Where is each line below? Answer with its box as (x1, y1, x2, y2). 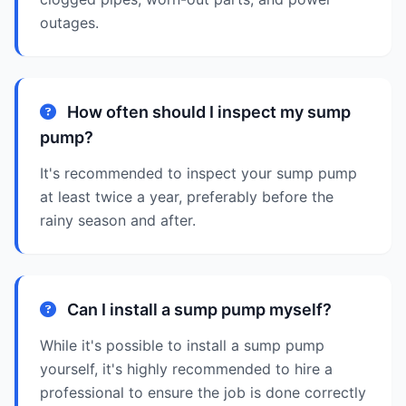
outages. (40, 14, 99, 32)
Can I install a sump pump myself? (63, 300, 332, 319)
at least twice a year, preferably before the (40, 188, 333, 206)
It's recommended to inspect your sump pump (40, 164, 357, 182)
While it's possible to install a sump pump (40, 336, 324, 354)
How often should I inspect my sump (63, 102, 351, 121)
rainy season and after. (40, 211, 196, 229)
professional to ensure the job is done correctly (40, 383, 366, 401)
